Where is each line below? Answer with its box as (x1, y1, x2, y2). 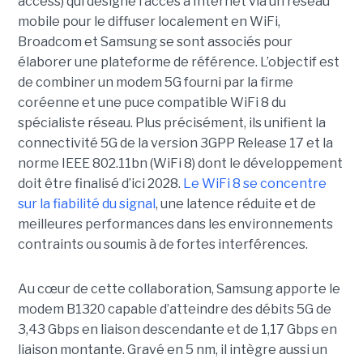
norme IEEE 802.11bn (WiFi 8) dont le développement (17, 156, 343, 172)
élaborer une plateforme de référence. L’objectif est (17, 54, 340, 70)
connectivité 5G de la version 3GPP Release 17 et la (17, 135, 333, 152)
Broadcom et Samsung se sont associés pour (17, 34, 293, 50)
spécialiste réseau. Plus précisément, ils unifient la (17, 115, 326, 131)
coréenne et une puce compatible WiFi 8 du (17, 95, 286, 111)
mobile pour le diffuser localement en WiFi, (17, 14, 280, 30)
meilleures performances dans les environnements (17, 216, 333, 233)
